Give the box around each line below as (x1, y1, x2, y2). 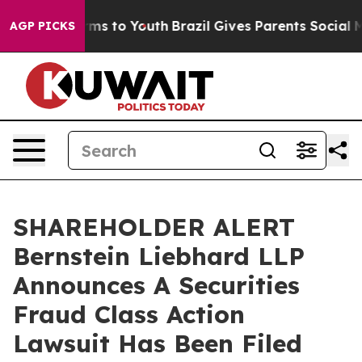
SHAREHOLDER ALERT (13, 212, 295, 242)
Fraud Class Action (13, 299, 245, 330)
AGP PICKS (10, 19, 75, 33)
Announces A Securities (13, 270, 300, 301)
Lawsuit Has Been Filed (13, 328, 302, 359)
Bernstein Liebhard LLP (13, 241, 305, 271)
